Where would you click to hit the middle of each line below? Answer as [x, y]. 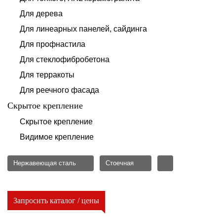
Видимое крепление [57, 137]
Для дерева [41, 14]
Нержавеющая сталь [45, 163]
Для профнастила [53, 44]
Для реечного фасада [59, 90]
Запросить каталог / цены [56, 201]
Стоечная [120, 163]
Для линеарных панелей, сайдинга [83, 29]
